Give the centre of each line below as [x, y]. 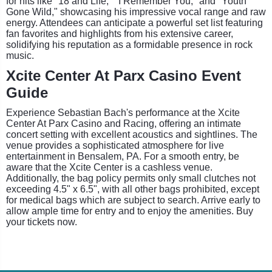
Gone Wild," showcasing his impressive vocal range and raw [136, 12]
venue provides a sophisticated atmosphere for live [115, 145]
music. [20, 55]
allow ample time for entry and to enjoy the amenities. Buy [130, 211]
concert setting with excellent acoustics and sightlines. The [132, 134]
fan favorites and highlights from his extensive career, [120, 33]
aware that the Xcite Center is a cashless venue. [109, 167]
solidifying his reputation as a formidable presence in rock [129, 44]
